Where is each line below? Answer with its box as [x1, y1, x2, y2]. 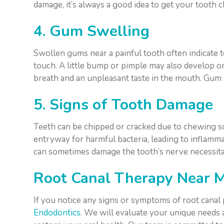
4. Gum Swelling [33, 21, 150, 42]
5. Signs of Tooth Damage [33, 94, 213, 115]
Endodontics [33, 207, 81, 219]
